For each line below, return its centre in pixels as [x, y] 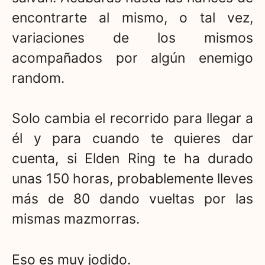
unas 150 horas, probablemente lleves [132, 179]
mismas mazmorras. [76, 219]
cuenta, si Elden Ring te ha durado [132, 159]
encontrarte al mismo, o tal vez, [132, 17]
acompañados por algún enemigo [132, 58]
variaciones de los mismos [132, 38]
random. [38, 78]
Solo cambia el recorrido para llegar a [132, 119]
